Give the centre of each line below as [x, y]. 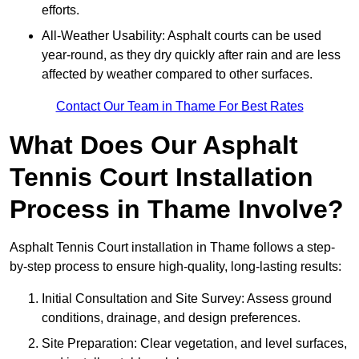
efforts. [61, 10]
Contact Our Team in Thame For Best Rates [179, 107]
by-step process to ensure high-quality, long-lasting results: [175, 267]
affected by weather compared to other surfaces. [179, 75]
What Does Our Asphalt [154, 145]
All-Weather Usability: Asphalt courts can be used [182, 36]
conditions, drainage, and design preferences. [171, 318]
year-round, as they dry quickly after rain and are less [191, 55]
